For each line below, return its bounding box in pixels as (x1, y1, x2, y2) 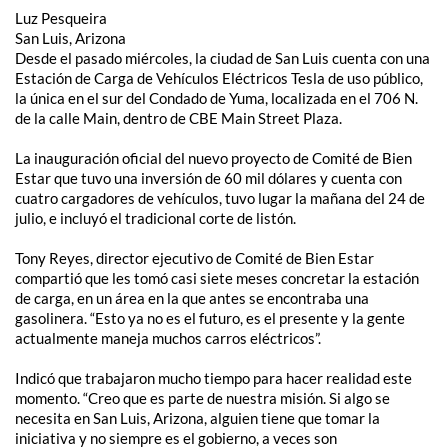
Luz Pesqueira (15, 8, 107, 27)
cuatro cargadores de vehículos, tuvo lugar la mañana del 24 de (15, 188, 425, 207)
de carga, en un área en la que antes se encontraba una (15, 288, 369, 307)
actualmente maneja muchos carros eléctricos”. (15, 328, 321, 347)
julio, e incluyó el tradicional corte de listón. (15, 208, 296, 227)
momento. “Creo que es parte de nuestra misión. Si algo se (15, 388, 390, 407)
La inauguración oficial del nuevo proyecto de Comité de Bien (15, 148, 412, 167)
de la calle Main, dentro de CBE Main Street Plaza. (15, 108, 342, 127)
